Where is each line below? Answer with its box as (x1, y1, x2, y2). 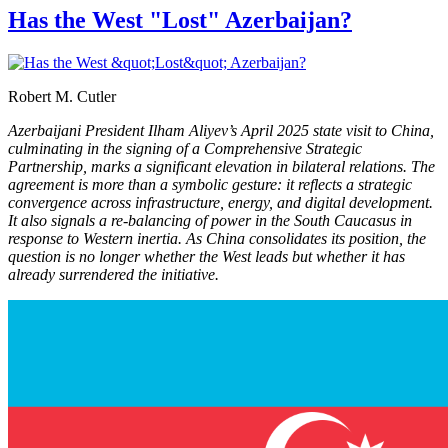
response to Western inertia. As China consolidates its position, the (8, 229, 426, 247)
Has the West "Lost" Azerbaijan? (8, 6, 352, 33)
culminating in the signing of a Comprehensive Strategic (8, 139, 362, 157)
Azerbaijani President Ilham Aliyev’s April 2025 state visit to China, (8, 121, 434, 139)
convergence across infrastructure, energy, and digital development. (8, 193, 433, 211)
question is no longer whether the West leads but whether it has (8, 247, 405, 265)
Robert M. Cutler (8, 87, 116, 105)
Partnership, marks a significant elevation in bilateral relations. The (8, 157, 435, 175)
